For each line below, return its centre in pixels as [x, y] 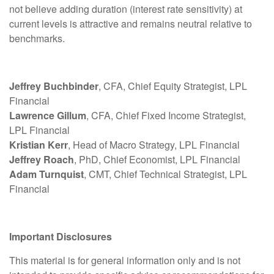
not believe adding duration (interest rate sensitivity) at [126, 9]
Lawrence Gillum [48, 115]
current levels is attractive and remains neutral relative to [131, 23]
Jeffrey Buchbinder [54, 86]
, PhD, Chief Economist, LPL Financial [157, 159]
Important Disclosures [61, 236]
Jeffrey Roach [42, 159]
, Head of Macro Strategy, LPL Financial [154, 144]
